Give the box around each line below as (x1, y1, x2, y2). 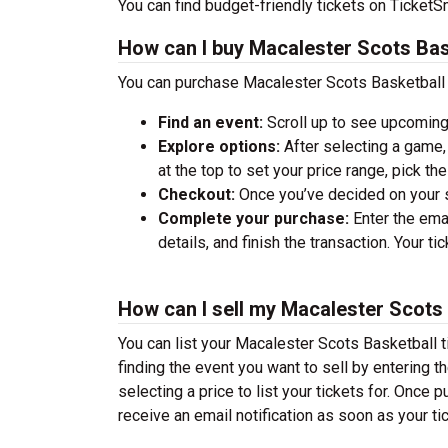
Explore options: (158, 137, 280, 156)
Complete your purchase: (158, 209, 349, 228)
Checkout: (158, 185, 235, 204)
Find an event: (158, 113, 263, 132)
